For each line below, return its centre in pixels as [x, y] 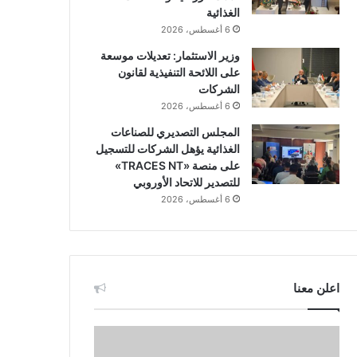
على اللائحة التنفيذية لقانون [178, 72]
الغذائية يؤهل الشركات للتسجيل [167, 148]
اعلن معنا [316, 288]
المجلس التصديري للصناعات [175, 131]
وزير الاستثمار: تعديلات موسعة [170, 55]
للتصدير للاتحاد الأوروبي [186, 182]
